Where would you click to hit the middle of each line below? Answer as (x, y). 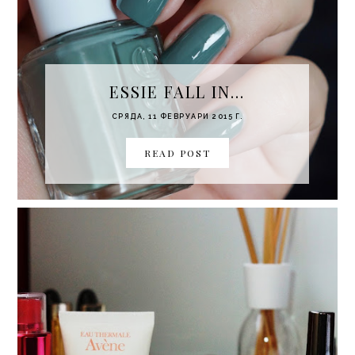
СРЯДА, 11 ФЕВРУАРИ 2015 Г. (177, 116)
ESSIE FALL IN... (177, 91)
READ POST (177, 153)
